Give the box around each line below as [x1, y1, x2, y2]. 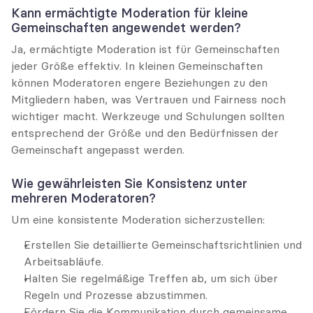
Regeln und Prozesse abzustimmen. [24, 288, 208, 302]
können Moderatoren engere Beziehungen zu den [11, 75, 268, 89]
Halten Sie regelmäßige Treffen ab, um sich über [24, 271, 278, 285]
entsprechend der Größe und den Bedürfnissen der [11, 126, 279, 140]
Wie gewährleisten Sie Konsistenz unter [11, 175, 247, 191]
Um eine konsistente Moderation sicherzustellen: [11, 212, 265, 226]
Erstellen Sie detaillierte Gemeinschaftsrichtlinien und [24, 238, 302, 252]
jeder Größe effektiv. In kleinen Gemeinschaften [11, 59, 263, 73]
